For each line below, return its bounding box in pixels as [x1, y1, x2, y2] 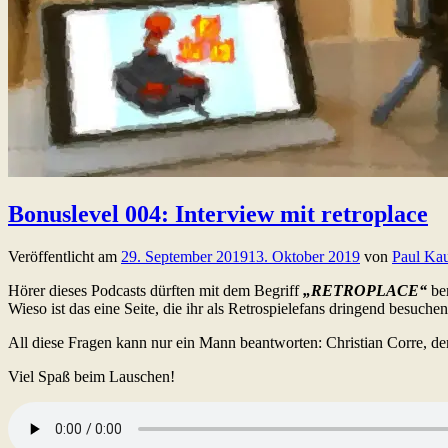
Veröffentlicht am [8, 247, 121, 265]
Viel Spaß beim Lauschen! [8, 367, 175, 385]
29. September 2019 [121, 247, 248, 265]
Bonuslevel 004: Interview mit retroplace [8, 200, 428, 227]
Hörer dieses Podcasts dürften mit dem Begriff [8, 281, 303, 299]
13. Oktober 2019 [248, 247, 360, 265]
